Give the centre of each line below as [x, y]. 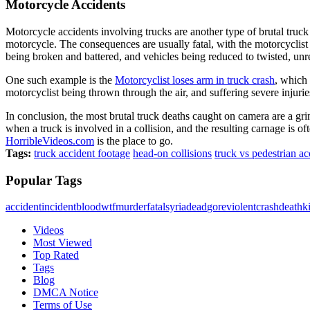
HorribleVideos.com [50, 140]
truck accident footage [82, 153]
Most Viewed [63, 243]
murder [131, 207]
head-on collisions [172, 153]
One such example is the [60, 80]
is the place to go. [134, 140]
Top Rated [56, 255]
